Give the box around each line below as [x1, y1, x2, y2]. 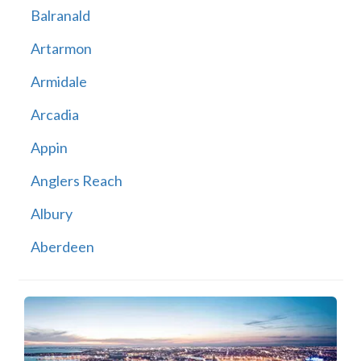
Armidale [30, 73, 87, 91]
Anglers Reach [30, 172, 122, 190]
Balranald [30, 6, 90, 25]
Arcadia [30, 106, 79, 124]
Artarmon [30, 39, 92, 58]
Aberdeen [30, 238, 94, 256]
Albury [30, 205, 73, 223]
